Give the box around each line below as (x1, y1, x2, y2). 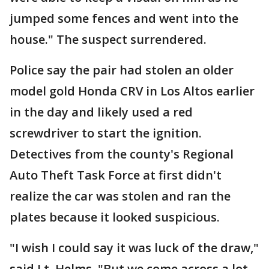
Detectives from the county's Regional (10, 146, 234, 162)
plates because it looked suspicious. (10, 209, 220, 225)
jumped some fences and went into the (10, 10, 238, 26)
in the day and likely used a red (10, 104, 193, 120)
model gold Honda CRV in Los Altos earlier (10, 83, 255, 99)
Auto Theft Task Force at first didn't (10, 167, 222, 183)
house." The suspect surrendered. (10, 31, 207, 47)
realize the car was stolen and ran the (10, 188, 231, 204)
